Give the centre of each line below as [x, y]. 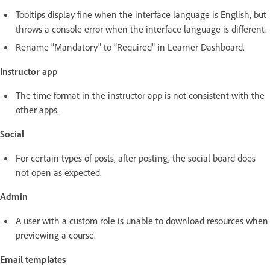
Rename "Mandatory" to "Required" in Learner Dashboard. [130, 47]
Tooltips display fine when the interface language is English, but [141, 14]
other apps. [37, 109]
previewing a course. [56, 235]
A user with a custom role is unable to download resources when [142, 220]
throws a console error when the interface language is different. [141, 29]
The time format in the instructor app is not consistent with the [140, 95]
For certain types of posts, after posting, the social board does [136, 158]
